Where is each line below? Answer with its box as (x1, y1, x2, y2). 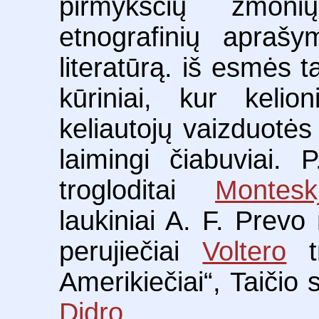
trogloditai (59, 175, 216, 206)
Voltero (202, 236, 287, 267)
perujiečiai (59, 236, 203, 267)
